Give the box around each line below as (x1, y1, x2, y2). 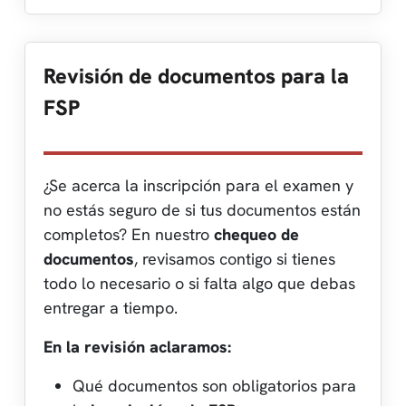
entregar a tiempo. (43, 296, 178, 318)
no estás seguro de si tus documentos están (43, 198, 361, 220)
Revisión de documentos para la (43, 62, 349, 90)
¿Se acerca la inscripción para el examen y (43, 174, 353, 196)
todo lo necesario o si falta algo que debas (43, 272, 355, 294)
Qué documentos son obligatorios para (72, 374, 356, 396)
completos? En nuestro (43, 223, 214, 245)
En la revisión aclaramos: (43, 335, 231, 357)
